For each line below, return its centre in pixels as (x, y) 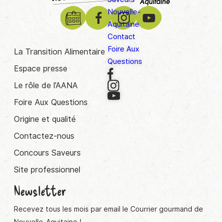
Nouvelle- (124, 12)
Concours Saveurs (47, 153)
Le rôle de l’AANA (46, 86)
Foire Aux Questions (51, 103)
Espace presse (41, 69)
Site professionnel (47, 170)
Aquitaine (123, 24)
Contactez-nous (44, 136)
